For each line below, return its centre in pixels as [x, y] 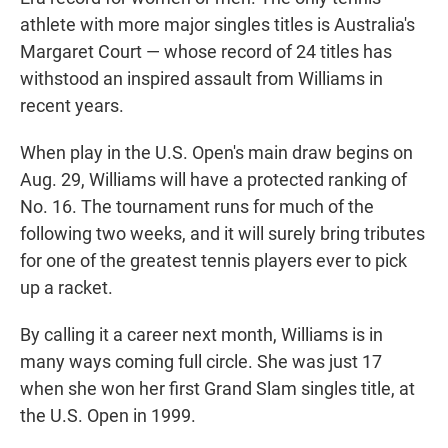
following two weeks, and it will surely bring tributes [222, 234]
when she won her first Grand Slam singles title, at [217, 389]
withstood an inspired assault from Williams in [201, 79]
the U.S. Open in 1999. [108, 416]
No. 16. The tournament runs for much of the [197, 207]
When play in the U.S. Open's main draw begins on [216, 153]
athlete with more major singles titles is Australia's [217, 25]
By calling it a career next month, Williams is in [201, 335]
